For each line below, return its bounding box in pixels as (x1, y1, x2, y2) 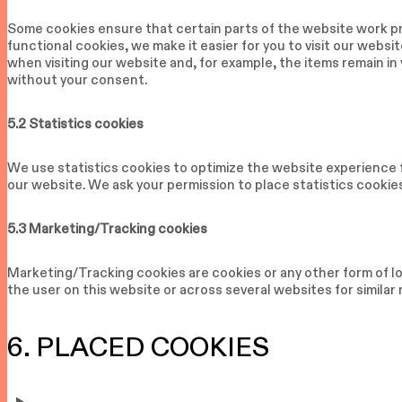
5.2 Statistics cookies (7, 117, 144, 131)
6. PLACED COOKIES (7, 333, 269, 362)
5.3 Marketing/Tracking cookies (7, 222, 207, 236)
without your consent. (7, 73, 147, 87)
